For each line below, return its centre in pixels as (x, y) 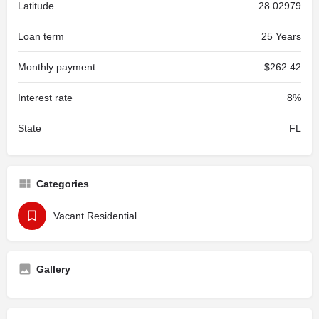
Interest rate (45, 98)
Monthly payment (57, 67)
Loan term (41, 36)
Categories (63, 184)
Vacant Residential (95, 216)
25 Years (281, 36)
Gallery (53, 269)
